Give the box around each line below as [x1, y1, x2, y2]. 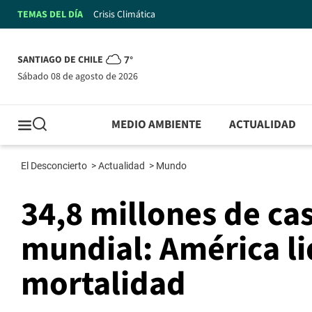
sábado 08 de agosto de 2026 [22, 69, 138, 84]
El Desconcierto [21, 160, 89, 172]
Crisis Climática [93, 7, 155, 22]
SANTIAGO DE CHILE [17, 53, 103, 68]
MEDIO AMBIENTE [111, 116, 202, 134]
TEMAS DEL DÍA [17, 7, 83, 22]
